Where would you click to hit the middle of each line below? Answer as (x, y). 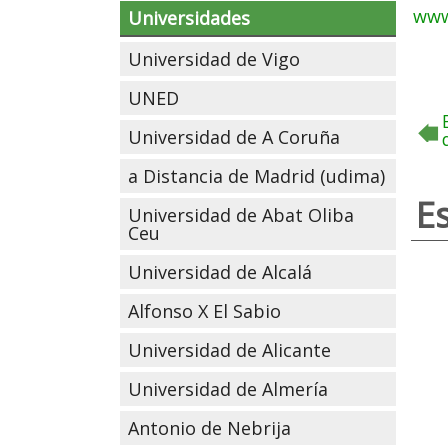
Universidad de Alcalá (219, 272)
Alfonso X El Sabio (204, 311)
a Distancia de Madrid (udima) (256, 176)
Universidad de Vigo (213, 59)
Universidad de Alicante (229, 350)
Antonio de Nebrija (209, 428)
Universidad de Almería (227, 389)
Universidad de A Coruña (233, 137)
